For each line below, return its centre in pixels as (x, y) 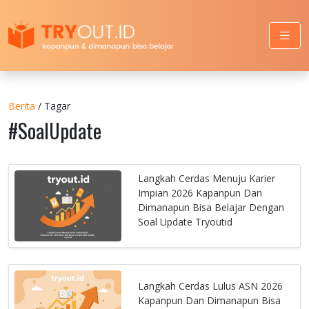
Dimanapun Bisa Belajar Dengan (211, 208)
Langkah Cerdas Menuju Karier (207, 179)
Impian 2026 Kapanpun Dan (200, 193)
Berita (22, 106)
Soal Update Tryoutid (186, 222)
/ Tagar (53, 106)
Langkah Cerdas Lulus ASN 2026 (211, 286)
